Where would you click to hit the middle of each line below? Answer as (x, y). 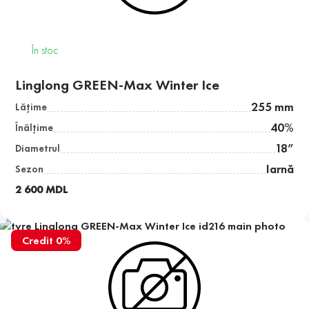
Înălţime (34, 128)
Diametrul (38, 149)
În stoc (45, 50)
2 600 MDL (42, 190)
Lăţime (31, 107)
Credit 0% (46, 241)
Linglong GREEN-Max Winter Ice (118, 85)
